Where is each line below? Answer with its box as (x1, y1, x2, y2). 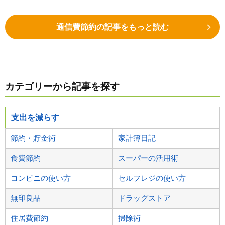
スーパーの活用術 (118, 153, 178, 162)
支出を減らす (11, 113, 59, 122)
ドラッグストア (118, 193, 171, 202)
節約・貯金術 (11, 133, 56, 142)
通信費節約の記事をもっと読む (56, 23, 169, 32)
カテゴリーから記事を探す (5, 81, 120, 92)
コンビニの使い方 (11, 173, 71, 182)
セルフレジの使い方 (118, 173, 186, 182)
